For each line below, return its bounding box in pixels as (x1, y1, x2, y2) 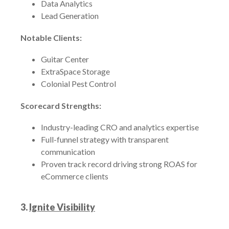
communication (41, 147, 95, 156)
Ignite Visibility (29, 201, 95, 213)
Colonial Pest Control (41, 79, 116, 88)
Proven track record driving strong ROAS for (41, 159, 197, 169)
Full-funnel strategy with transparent (41, 134, 169, 144)
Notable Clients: (20, 33, 82, 42)
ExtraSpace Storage (41, 66, 110, 76)
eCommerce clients (41, 171, 108, 181)
